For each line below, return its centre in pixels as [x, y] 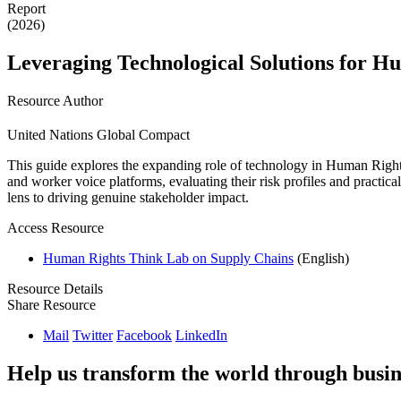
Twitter [93, 335]
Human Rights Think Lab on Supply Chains [168, 258]
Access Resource [55, 227]
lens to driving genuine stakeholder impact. [128, 197]
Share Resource [51, 304]
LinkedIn [201, 335]
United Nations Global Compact [98, 134]
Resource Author [55, 101]
